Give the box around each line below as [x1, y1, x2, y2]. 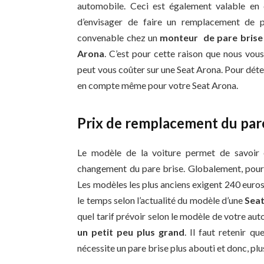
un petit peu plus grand [77, 226, 185, 237]
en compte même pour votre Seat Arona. [77, 80, 239, 91]
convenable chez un [77, 32, 160, 44]
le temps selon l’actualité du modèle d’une [77, 194, 245, 206]
